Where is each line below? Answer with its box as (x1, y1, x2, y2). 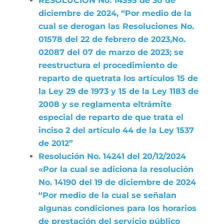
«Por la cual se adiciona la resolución (38, 164, 193, 174)
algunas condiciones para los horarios (38, 203, 196, 213)
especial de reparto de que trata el (38, 112, 183, 122)
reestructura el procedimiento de (38, 60, 177, 70)
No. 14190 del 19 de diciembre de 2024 (38, 177, 196, 187)
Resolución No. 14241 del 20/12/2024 (38, 151, 186, 161)
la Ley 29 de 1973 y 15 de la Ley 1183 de (38, 86, 198, 96)
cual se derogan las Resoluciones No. (38, 21, 194, 31)
